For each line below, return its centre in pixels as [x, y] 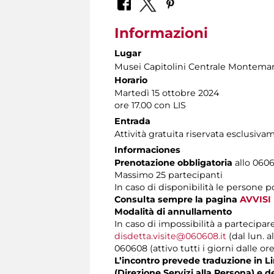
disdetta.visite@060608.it [170, 236]
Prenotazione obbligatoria [173, 162]
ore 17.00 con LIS [150, 105]
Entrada [132, 121]
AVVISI [255, 199]
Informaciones [147, 150]
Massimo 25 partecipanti [168, 175]
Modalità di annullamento [173, 211]
